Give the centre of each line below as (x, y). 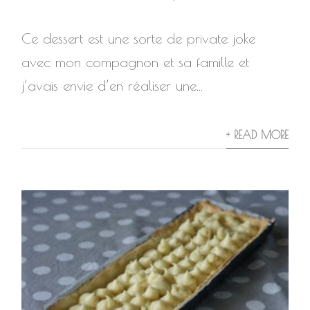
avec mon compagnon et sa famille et (136, 62)
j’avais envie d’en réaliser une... (112, 85)
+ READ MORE (257, 135)
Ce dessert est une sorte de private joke (139, 38)
